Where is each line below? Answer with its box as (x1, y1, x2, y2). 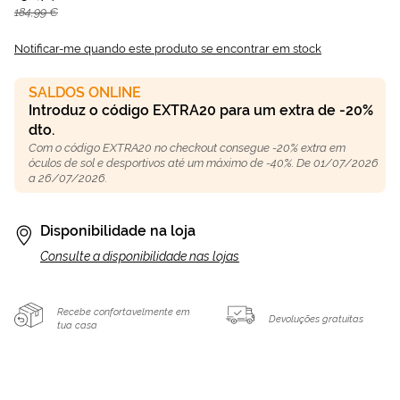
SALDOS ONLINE (29, 84, 141, 101)
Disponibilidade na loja (40, 222, 196, 239)
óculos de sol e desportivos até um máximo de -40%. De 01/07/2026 (29, 156, 379, 170)
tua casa (57, 320, 97, 332)
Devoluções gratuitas (269, 312, 364, 325)
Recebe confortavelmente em (57, 306, 190, 319)
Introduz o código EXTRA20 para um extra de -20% (29, 102, 373, 119)
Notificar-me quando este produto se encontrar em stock (14, 42, 321, 55)
